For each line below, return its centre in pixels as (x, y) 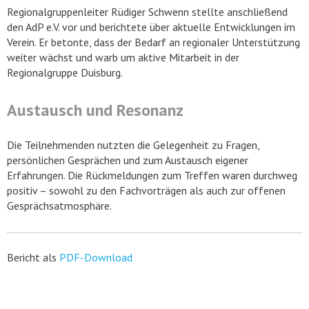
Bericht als (33, 258)
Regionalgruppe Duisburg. (65, 73)
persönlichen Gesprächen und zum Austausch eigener (128, 160)
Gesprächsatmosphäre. (59, 206)
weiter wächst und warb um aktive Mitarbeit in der (123, 58)
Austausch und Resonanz (95, 110)
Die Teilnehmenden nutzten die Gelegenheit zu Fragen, (133, 145)
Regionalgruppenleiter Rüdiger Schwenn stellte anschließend (147, 12)
